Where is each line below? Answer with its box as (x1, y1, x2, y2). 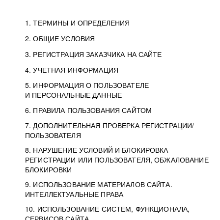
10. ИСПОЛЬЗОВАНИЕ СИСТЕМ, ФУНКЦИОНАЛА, (25, 204, 190, 214)
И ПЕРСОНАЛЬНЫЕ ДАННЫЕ (25, 90, 122, 100)
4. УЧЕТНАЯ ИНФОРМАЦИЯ (25, 65, 118, 75)
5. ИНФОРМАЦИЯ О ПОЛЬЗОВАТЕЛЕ (25, 80, 149, 90)
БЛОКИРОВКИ (25, 165, 72, 174)
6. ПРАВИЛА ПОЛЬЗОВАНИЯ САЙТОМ (25, 105, 152, 115)
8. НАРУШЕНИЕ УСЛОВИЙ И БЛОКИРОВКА (25, 145, 168, 155)
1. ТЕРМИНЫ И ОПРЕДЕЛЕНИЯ (25, 18, 130, 27)
